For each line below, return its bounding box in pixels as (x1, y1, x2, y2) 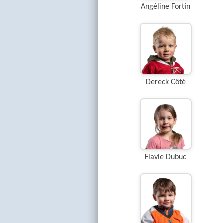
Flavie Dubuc (145, 153, 186, 161)
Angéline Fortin (141, 3, 190, 11)
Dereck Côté (145, 78, 186, 86)
